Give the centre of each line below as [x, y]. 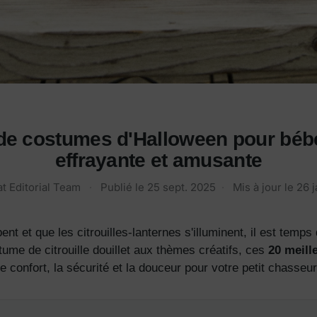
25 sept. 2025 [181, 188]
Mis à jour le [265, 188]
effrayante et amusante [158, 161]
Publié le [124, 188]
